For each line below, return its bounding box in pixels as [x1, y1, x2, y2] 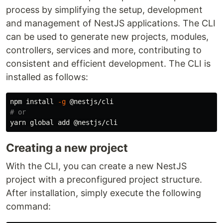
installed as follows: [6, 72, 88, 82]
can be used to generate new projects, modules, [6, 31, 209, 42]
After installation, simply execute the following [6, 188, 201, 198]
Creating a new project [6, 141, 128, 154]
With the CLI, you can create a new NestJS [6, 161, 187, 171]
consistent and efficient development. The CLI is [6, 58, 211, 69]
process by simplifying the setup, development [6, 4, 203, 15]
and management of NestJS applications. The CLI [6, 18, 216, 28]
